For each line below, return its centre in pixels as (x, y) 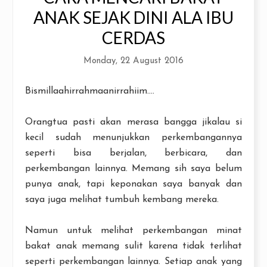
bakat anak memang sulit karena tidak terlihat (133, 246)
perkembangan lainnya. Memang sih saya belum (133, 169)
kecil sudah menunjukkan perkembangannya (133, 138)
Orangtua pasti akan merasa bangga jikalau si (133, 122)
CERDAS (133, 38)
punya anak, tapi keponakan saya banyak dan (133, 184)
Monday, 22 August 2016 (133, 61)
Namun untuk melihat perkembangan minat (133, 231)
